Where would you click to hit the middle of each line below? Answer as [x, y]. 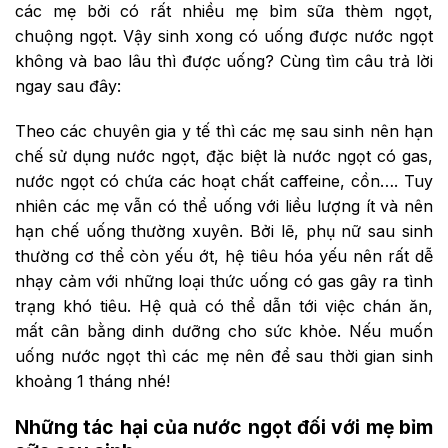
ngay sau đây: [68, 85]
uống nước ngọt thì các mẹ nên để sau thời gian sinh [224, 356]
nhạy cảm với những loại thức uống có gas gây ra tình [224, 281]
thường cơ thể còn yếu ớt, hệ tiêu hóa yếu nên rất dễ [224, 256]
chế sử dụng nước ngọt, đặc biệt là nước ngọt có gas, [224, 156]
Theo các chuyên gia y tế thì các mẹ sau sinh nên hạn [224, 131]
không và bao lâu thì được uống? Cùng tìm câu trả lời [224, 60]
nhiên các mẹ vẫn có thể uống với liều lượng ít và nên [224, 206]
